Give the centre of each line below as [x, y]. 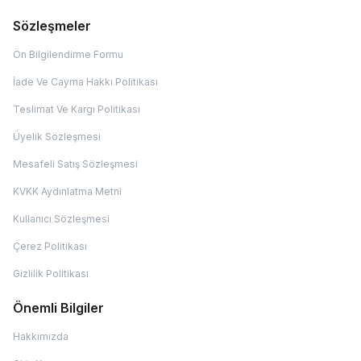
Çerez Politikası [50, 246]
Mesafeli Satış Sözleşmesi [75, 164]
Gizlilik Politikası [51, 274]
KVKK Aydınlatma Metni [67, 191]
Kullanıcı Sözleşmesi [61, 219]
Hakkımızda [41, 336]
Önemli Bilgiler [58, 308]
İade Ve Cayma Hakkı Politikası [85, 82]
